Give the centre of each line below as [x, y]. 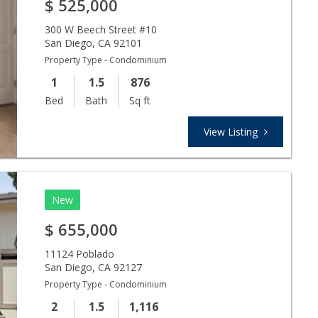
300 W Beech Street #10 [101, 29]
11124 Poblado [80, 253]
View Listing [232, 131]
